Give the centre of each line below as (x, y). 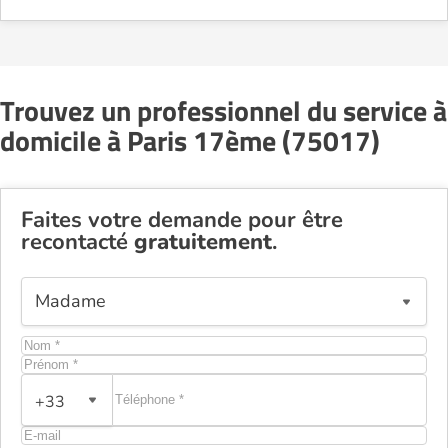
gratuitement (203, 241)
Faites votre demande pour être (182, 219)
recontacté (77, 241)
